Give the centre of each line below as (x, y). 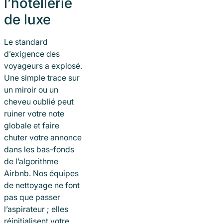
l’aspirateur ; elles (36, 209)
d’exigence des (32, 54)
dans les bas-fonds (39, 150)
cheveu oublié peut (39, 102)
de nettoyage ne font (42, 185)
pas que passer (32, 197)
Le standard (26, 42)
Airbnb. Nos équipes (41, 173)
